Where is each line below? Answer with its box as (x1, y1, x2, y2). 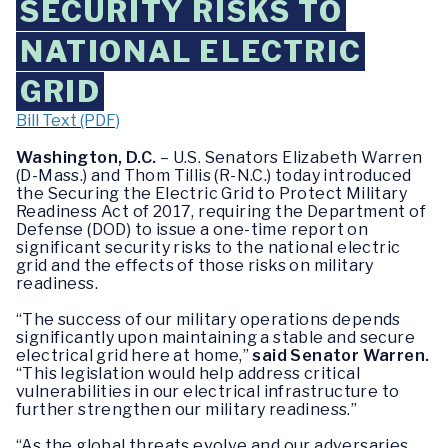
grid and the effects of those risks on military (16, 256, 374, 276)
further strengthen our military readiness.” (16, 400, 358, 420)
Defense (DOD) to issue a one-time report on (16, 220, 369, 240)
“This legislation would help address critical (16, 364, 360, 384)
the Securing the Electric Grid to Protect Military (16, 184, 407, 204)
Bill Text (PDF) (16, 111, 120, 130)
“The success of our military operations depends (16, 310, 401, 330)
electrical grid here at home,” (16, 346, 253, 366)
